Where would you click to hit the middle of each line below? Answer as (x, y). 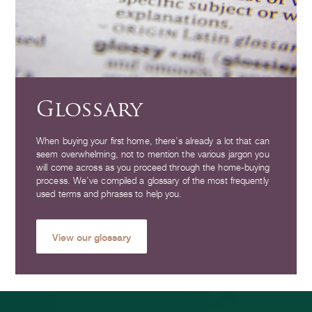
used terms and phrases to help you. (109, 194)
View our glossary (92, 237)
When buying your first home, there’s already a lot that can (153, 141)
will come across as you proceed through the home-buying (153, 168)
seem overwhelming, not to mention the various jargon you (153, 155)
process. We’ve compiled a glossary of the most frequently (153, 181)
